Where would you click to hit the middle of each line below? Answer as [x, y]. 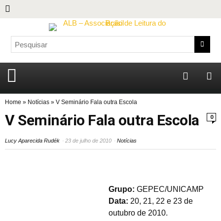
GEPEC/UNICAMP [169, 189]
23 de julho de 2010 [88, 141]
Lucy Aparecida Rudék [32, 141]
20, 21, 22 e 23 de [161, 201]
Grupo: [122, 189]
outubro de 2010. [138, 213]
